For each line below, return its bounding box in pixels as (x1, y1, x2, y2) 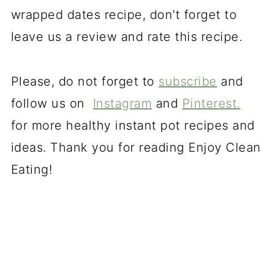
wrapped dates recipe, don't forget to (10, 7, 237, 23)
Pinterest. (182, 96, 240, 111)
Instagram (92, 96, 152, 111)
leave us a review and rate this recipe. (10, 29, 246, 45)
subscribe (158, 74, 217, 89)
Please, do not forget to (10, 74, 159, 89)
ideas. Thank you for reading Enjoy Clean (10, 140, 261, 155)
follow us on (10, 96, 93, 111)
